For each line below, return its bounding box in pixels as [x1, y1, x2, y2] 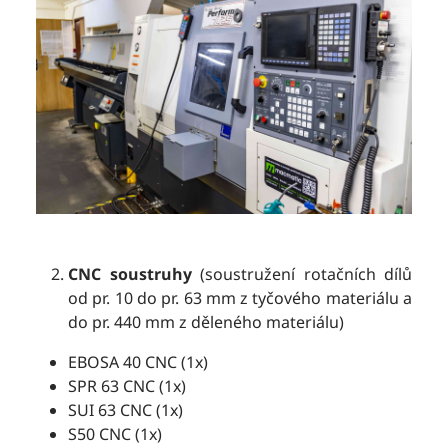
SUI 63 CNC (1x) [68, 399, 183, 422]
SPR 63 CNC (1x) [68, 375, 186, 398]
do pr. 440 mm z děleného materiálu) [68, 311, 344, 334]
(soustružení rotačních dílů [191, 263, 412, 286]
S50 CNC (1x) [68, 423, 162, 446]
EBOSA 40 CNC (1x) [68, 351, 208, 374]
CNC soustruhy [68, 263, 192, 286]
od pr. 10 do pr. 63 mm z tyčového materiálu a [68, 287, 412, 310]
